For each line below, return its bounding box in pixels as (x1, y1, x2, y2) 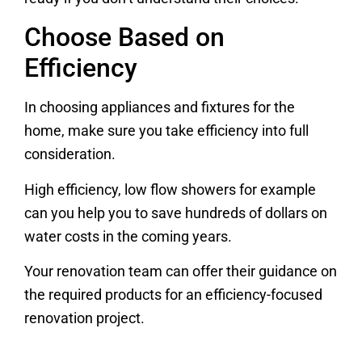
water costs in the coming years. (24, 228, 232, 245)
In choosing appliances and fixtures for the (24, 99, 295, 116)
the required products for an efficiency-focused (24, 287, 322, 304)
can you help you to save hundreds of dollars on (24, 204, 327, 221)
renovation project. (24, 310, 145, 327)
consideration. (24, 146, 116, 163)
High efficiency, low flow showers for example (24, 181, 316, 198)
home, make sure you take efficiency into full (24, 123, 309, 140)
